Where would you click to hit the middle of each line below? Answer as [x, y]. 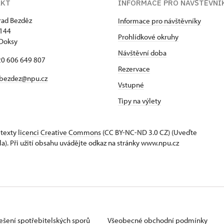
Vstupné [131, 85]
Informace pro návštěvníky [159, 21]
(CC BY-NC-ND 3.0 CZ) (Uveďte [149, 132]
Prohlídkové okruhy [148, 37]
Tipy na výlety [139, 101]
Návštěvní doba [142, 53]
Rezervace [134, 69]
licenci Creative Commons [59, 132]
